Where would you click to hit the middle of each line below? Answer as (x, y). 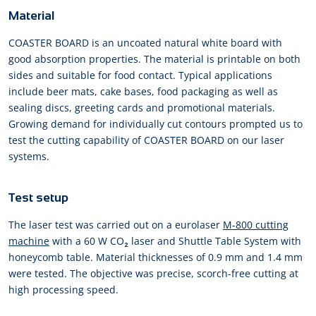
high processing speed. (63, 290)
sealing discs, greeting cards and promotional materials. (142, 108)
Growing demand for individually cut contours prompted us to (156, 124)
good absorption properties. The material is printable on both (154, 59)
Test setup (38, 198)
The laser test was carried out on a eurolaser (116, 225)
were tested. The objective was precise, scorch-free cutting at (153, 274)
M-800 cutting (256, 225)
